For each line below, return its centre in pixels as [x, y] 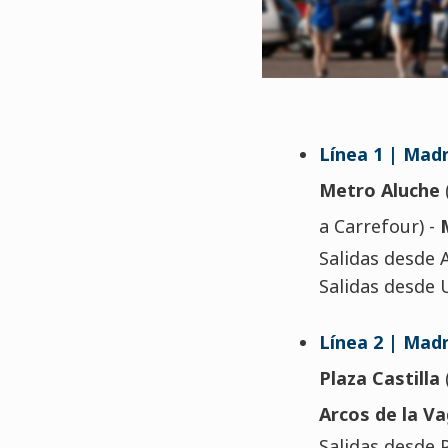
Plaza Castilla [379, 377]
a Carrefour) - [379, 225]
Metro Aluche [379, 189]
